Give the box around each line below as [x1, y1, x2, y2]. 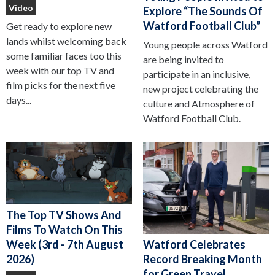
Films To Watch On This [6, 223, 123, 237]
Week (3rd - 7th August [6, 238, 123, 252]
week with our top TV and [6, 64, 114, 76]
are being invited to [142, 53, 224, 65]
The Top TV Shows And [6, 208, 122, 222]
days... [6, 93, 31, 106]
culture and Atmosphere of [142, 97, 255, 109]
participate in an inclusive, [142, 68, 250, 80]
